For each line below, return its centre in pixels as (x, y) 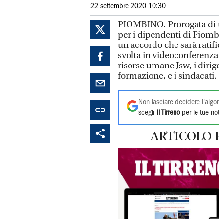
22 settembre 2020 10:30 (128, 7)
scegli (147, 113)
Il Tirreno (168, 113)
